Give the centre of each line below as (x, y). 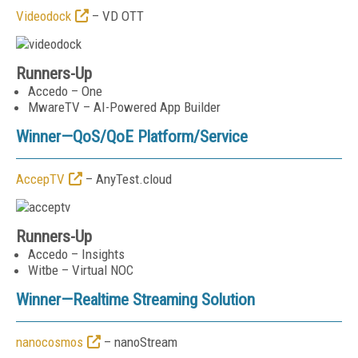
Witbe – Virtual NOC (81, 270)
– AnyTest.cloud (127, 179)
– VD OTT (116, 16)
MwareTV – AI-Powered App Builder (124, 107)
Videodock (44, 16)
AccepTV (40, 179)
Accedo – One (65, 91)
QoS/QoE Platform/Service (160, 137)
